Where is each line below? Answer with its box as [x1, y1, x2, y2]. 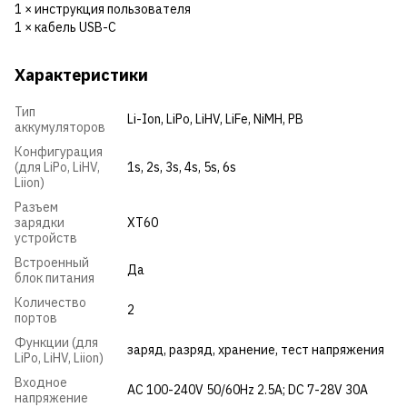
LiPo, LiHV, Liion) [15, 350, 104, 367]
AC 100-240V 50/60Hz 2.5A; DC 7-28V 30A [127, 382, 368, 399]
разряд [169, 342, 213, 359]
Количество [15, 294, 86, 312]
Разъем [15, 199, 58, 216]
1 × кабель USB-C [15, 19, 122, 36]
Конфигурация [15, 144, 103, 161]
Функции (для [15, 334, 98, 352]
